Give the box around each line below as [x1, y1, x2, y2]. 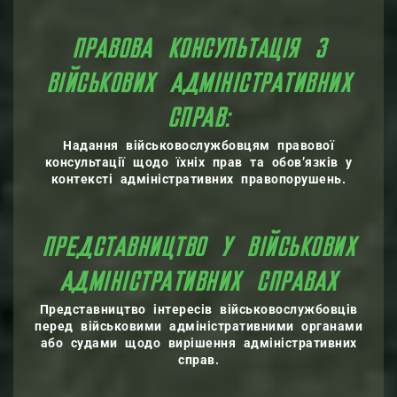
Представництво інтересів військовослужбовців [39, 302, 358, 316]
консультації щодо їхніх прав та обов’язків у [44, 155, 353, 169]
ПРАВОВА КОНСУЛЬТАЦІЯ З [71, 37, 326, 64]
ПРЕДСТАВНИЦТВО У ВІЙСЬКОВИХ [41, 236, 356, 262]
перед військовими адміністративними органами [35, 319, 362, 333]
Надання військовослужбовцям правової [63, 138, 334, 152]
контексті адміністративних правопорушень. [51, 172, 346, 186]
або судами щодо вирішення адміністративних [40, 336, 357, 350]
